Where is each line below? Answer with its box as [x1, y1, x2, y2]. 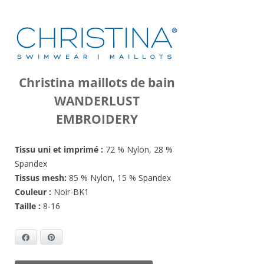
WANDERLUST [54, 93, 140, 109]
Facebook [31, 233, 64, 242]
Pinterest [56, 233, 93, 242]
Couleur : [15, 186, 51, 197]
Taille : [15, 200, 41, 212]
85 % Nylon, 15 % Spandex [67, 172, 171, 183]
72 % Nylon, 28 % [103, 144, 173, 155]
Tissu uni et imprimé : [15, 144, 103, 155]
